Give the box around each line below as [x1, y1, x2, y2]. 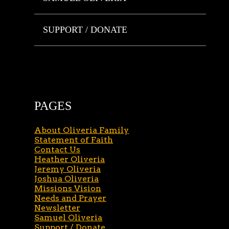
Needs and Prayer [34, 193, 107, 203]
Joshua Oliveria [34, 174, 99, 184]
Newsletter [34, 203, 81, 213]
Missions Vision [34, 184, 102, 193]
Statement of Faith [34, 135, 113, 145]
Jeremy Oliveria [34, 164, 101, 174]
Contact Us [34, 145, 81, 154]
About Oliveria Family [34, 125, 129, 135]
